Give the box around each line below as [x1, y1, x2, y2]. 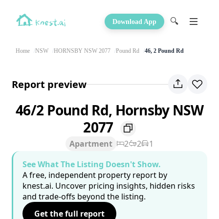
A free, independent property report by [22, 170, 167, 181]
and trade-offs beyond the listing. [22, 191, 146, 202]
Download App [112, 18, 156, 25]
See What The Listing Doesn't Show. [22, 159, 161, 170]
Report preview [12, 77, 87, 91]
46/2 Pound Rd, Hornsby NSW [16, 101, 203, 119]
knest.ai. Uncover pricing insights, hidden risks [22, 180, 195, 192]
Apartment [69, 138, 112, 150]
